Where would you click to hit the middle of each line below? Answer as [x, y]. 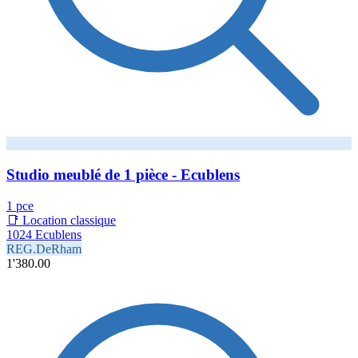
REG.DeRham [44, 249]
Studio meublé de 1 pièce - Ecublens [123, 174]
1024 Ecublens [44, 234]
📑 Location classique [61, 220]
